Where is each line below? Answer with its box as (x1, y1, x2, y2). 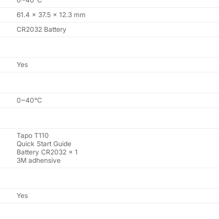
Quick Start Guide (16, 139, 71, 148)
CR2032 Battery (16, 25, 66, 34)
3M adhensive (16, 156, 61, 164)
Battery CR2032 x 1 (16, 148, 78, 156)
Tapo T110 (16, 131, 49, 139)
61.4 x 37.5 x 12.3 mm (16, 11, 86, 19)
